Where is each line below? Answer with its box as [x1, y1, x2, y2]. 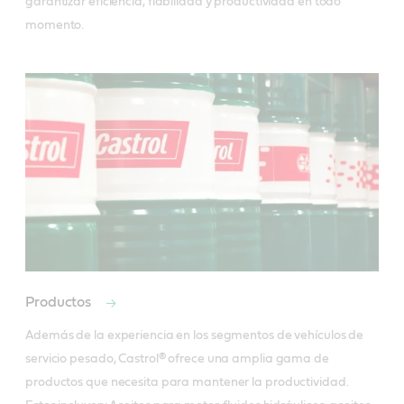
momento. [25, 19, 85, 32]
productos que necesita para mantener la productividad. [25, 376, 349, 390]
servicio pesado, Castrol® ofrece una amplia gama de [25, 353, 329, 366]
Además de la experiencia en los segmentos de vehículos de [25, 329, 364, 343]
